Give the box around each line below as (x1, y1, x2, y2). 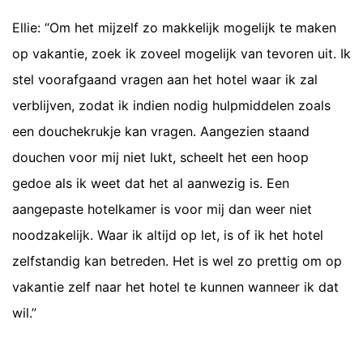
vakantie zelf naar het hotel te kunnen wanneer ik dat (12, 279, 339, 295)
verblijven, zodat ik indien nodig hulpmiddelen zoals (12, 97, 331, 113)
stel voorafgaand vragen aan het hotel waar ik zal (12, 71, 318, 88)
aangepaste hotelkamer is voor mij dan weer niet (12, 201, 312, 217)
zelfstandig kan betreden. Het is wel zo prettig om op (12, 253, 342, 269)
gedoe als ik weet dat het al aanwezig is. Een (12, 175, 289, 191)
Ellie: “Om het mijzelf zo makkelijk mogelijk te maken (12, 19, 336, 36)
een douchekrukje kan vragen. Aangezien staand (12, 123, 310, 139)
